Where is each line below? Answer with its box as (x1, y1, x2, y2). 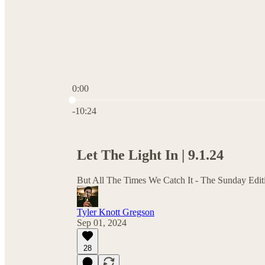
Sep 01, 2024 (77, 217, 127, 228)
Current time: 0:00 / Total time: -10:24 (72, 93, 213, 104)
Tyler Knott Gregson (77, 206, 154, 217)
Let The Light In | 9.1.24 (77, 147, 224, 163)
